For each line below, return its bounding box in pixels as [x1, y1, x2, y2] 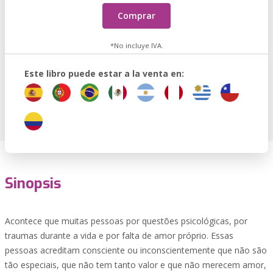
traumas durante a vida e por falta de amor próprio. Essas [5, 230, 233, 241]
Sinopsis [5, 174, 61, 193]
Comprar [118, 10, 155, 21]
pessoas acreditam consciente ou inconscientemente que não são [5, 244, 267, 256]
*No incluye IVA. [110, 41, 163, 50]
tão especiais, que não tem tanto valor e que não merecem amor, [5, 259, 266, 271]
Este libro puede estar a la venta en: [24, 68, 184, 79]
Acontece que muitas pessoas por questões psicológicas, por [5, 215, 247, 227]
